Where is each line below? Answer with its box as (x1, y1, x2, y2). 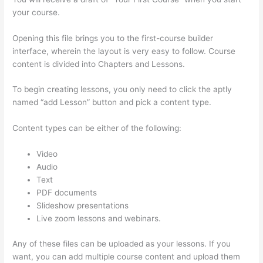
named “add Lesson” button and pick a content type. (12, 97, 212, 107)
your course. (12, 7, 60, 17)
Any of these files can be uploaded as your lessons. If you (12, 238, 231, 248)
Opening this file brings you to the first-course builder (12, 33, 214, 43)
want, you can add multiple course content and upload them (12, 251, 241, 261)
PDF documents (36, 188, 97, 198)
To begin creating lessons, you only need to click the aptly (12, 85, 232, 95)
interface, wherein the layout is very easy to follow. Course (12, 46, 236, 56)
